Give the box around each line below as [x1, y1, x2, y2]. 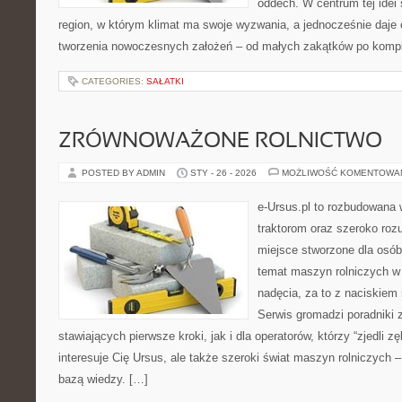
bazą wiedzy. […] [58, 372, 148, 386]
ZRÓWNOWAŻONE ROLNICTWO [58, 132, 382, 152]
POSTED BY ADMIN [82, 168, 168, 178]
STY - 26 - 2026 [190, 168, 257, 178]
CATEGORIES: [82, 76, 146, 86]
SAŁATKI [146, 76, 184, 86]
